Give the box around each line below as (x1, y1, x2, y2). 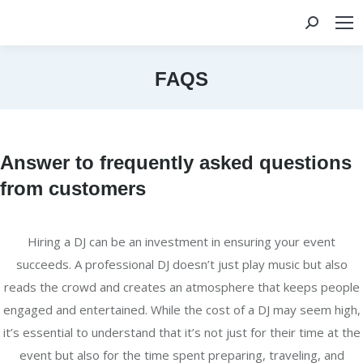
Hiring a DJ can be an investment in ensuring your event (28, 233, 335, 250)
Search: (305, 19, 344, 35)
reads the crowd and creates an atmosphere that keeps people (3, 279, 360, 295)
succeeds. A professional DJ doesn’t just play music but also (15, 256, 348, 272)
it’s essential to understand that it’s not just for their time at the (2, 324, 361, 340)
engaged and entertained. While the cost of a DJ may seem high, (2, 301, 361, 318)
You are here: (181, 96, 256, 113)
